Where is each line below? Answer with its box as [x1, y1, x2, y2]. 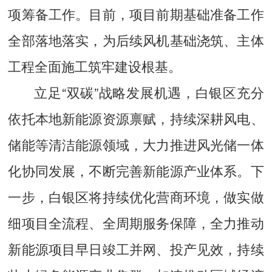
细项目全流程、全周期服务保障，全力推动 [8, 213, 264, 233]
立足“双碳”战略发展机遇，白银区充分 [34, 83, 264, 102]
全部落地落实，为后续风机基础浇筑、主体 [8, 30, 264, 50]
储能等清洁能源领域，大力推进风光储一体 [8, 135, 264, 154]
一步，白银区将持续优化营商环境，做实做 [8, 187, 264, 206]
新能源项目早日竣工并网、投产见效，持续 [8, 239, 264, 259]
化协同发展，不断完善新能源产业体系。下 [8, 161, 264, 180]
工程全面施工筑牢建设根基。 [8, 56, 182, 76]
